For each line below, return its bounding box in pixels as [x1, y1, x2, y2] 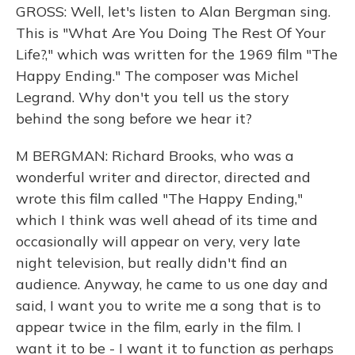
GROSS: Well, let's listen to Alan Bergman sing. [16, 2, 330, 21]
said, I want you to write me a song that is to [16, 296, 321, 315]
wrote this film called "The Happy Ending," [16, 189, 303, 208]
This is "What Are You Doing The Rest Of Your [16, 24, 326, 42]
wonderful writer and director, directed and [16, 168, 311, 186]
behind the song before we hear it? [16, 109, 252, 128]
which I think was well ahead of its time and [16, 211, 318, 229]
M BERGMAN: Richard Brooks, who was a [16, 147, 294, 165]
